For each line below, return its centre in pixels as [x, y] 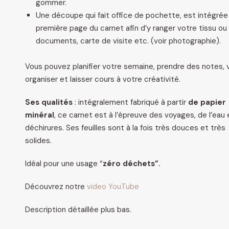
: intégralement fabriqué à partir [131, 102]
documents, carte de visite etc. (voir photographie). [128, 41]
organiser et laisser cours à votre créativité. [103, 79]
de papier [207, 102]
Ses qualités [50, 102]
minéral [40, 115]
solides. [38, 141]
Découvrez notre [56, 187]
